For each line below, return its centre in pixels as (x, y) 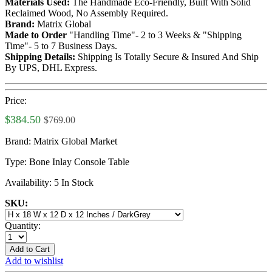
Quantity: (23, 225)
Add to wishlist (34, 260)
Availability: (29, 182)
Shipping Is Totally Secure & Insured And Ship (167, 56)
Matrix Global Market (75, 141)
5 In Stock (74, 182)
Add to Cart (30, 249)
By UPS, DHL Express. (51, 67)
